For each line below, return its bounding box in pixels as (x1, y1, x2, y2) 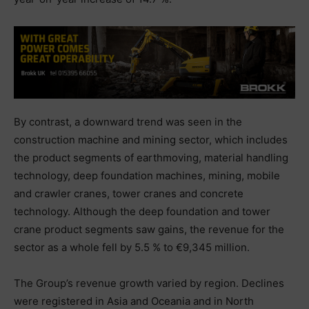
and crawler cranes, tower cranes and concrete (14, 186, 243, 200)
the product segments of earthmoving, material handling (14, 150, 288, 164)
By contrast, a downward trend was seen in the (14, 114, 242, 128)
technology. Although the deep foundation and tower (14, 204, 270, 218)
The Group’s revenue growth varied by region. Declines (14, 276, 284, 290)
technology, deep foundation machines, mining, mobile (14, 168, 280, 182)
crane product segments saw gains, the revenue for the (14, 222, 284, 236)
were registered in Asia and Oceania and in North (14, 294, 254, 308)
